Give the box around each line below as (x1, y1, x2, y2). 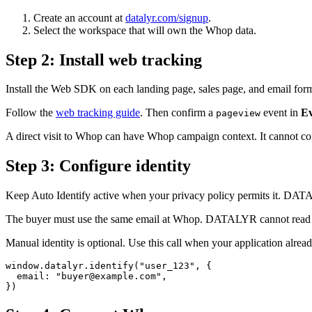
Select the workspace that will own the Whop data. (33, 24, 256, 36)
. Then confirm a (140, 107, 216, 119)
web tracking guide (56, 107, 140, 119)
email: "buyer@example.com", (6, 271, 167, 282)
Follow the (6, 107, 53, 119)
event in (260, 107, 298, 119)
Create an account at (33, 11, 123, 24)
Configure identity (59, 157, 191, 175)
